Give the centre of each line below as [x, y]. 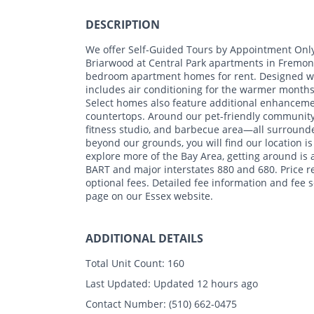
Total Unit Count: [125, 263]
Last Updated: [118, 283]
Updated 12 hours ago [204, 283]
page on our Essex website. [149, 196]
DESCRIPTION [123, 24]
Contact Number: [126, 303]
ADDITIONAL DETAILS [144, 238]
